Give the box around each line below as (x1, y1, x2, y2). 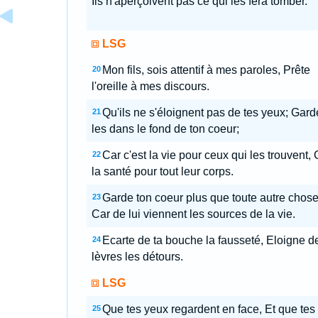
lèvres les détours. (91, 251, 183, 263)
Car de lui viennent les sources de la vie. (91, 208, 295, 220)
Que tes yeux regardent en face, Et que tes (102, 303, 315, 315)
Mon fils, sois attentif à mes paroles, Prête (102, 64, 310, 76)
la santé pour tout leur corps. (91, 165, 234, 177)
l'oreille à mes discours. (91, 80, 209, 92)
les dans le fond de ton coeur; (91, 123, 239, 135)
